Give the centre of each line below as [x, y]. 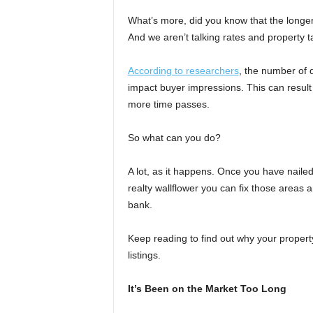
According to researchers [183, 71]
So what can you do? [174, 138]
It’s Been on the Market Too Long [207, 289]
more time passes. [168, 104]
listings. [144, 255]
